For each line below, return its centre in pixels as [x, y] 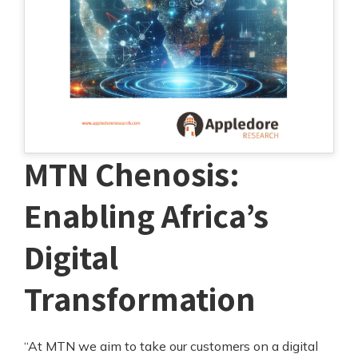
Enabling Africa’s [146, 216]
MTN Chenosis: [132, 174]
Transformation [140, 299]
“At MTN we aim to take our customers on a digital [171, 346]
